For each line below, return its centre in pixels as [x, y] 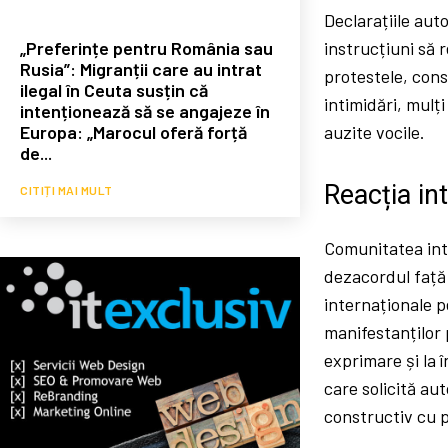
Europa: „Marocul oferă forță [133, 131]
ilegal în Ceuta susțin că [114, 89]
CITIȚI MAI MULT [66, 189]
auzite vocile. [375, 132]
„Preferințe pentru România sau [146, 47]
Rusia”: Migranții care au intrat [141, 68]
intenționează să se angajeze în [145, 110]
